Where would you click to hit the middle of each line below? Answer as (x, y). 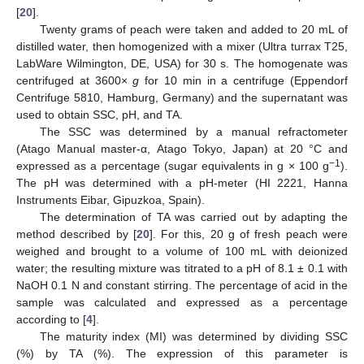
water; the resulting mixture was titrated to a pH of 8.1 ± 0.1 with (182, 268)
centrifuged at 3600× (75, 80)
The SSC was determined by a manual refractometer (193, 131)
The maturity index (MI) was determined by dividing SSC (193, 336)
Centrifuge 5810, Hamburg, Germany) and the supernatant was (182, 97)
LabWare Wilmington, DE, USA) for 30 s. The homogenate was (182, 63)
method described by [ (76, 234)
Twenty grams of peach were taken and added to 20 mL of (193, 29)
